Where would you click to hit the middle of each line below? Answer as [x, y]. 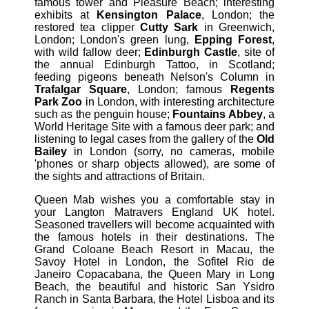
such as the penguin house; [104, 114]
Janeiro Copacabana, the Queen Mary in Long [154, 275]
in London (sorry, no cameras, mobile [171, 152]
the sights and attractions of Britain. [120, 177]
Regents [252, 90]
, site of [256, 52]
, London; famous [179, 90]
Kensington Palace [149, 15]
